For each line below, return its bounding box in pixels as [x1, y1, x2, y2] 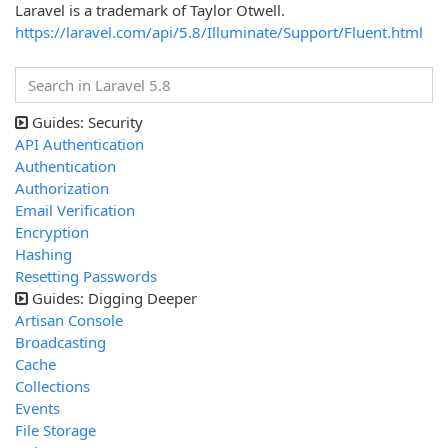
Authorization [15, 178, 109, 199]
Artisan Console [15, 310, 123, 331]
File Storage [15, 420, 96, 441]
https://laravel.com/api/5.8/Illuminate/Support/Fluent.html [15, 21, 423, 42]
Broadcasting [15, 332, 106, 353]
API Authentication [15, 134, 144, 155]
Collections [15, 376, 90, 397]
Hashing [15, 244, 72, 265]
